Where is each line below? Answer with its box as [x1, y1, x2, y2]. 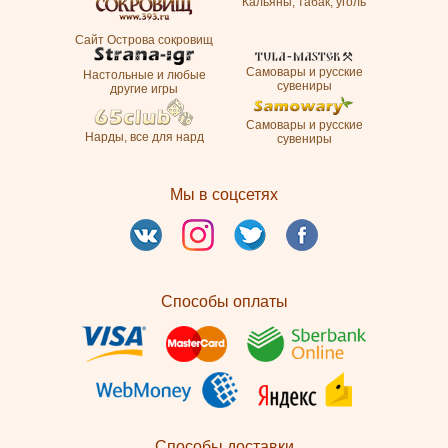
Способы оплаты [160, 293, 288, 311]
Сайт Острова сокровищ [75, 33, 213, 48]
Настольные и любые [82, 68, 206, 83]
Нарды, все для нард [84, 130, 204, 145]
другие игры [110, 82, 178, 97]
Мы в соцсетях [170, 186, 278, 204]
